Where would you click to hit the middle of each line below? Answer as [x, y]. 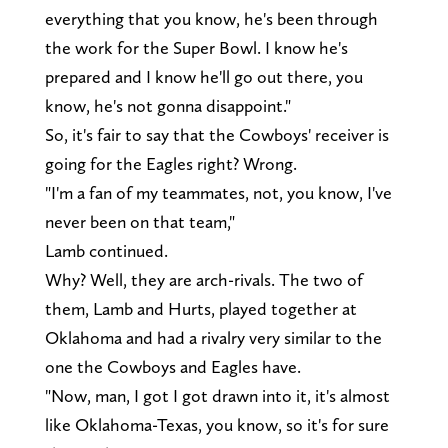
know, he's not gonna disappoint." [167, 105]
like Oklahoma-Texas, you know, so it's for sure [216, 424]
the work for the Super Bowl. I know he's [196, 47]
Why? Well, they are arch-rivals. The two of [203, 279]
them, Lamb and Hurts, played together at [200, 308]
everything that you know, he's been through [211, 18]
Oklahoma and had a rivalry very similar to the [213, 337]
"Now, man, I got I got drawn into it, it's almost [217, 395]
